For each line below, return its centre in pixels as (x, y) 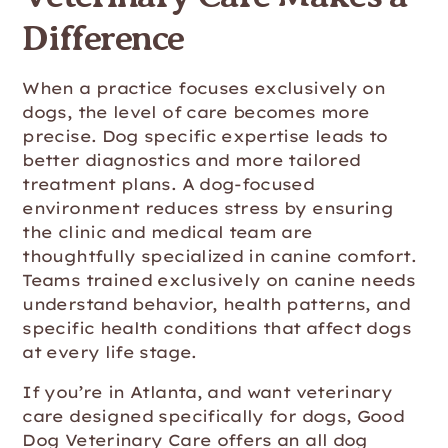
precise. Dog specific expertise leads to (205, 136)
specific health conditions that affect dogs (216, 328)
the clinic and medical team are (167, 232)
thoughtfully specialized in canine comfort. (219, 256)
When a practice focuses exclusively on (204, 88)
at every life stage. (109, 352)
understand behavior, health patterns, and (216, 304)
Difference (103, 38)
